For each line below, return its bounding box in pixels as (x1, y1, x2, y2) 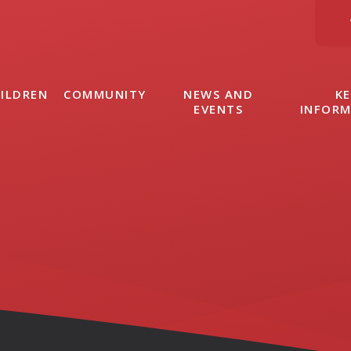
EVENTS (194, 101, 244, 117)
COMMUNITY (63, 86, 147, 102)
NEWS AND (183, 86, 254, 102)
